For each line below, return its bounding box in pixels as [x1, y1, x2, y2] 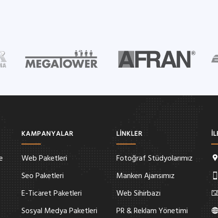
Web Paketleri [21, 152, 67, 165]
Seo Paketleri [21, 170, 64, 182]
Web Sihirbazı [116, 187, 161, 200]
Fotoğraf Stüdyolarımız [116, 152, 193, 165]
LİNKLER [116, 128, 143, 140]
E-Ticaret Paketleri [21, 187, 82, 200]
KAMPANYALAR [21, 128, 73, 140]
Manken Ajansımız [116, 170, 175, 182]
